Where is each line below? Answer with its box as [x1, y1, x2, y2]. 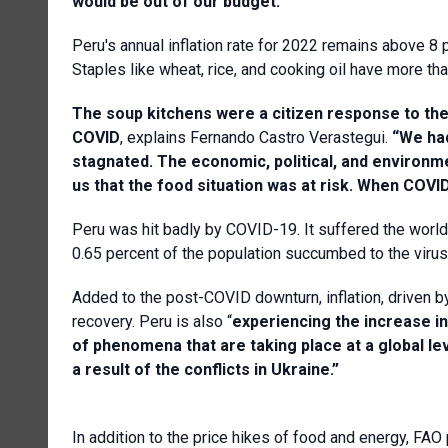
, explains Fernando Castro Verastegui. [120, 127, 392, 147]
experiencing [232, 311, 331, 331]
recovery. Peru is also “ [72, 311, 232, 331]
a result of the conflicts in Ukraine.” [72, 359, 339, 379]
